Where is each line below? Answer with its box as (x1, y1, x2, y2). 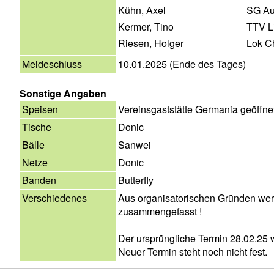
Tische (22, 119, 51, 134)
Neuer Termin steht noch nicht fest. (118, 244, 267, 259)
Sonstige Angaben (20, 86, 106, 100)
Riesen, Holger (118, 35, 183, 50)
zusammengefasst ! (118, 204, 202, 218)
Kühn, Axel (118, 2, 166, 17)
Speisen (22, 102, 58, 116)
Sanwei (118, 137, 151, 152)
